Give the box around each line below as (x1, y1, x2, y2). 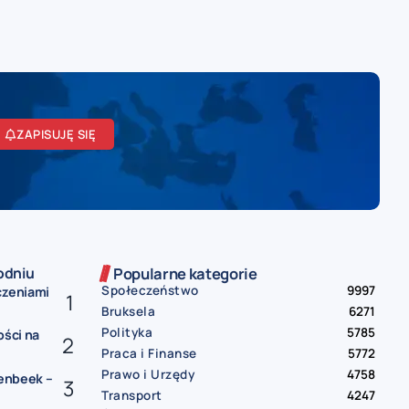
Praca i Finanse (101, 344, 197, 362)
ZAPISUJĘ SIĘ (16, 126, 97, 143)
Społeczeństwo (101, 281, 199, 299)
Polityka (101, 323, 152, 341)
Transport (101, 386, 163, 404)
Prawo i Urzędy (101, 365, 194, 383)
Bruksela (101, 302, 155, 320)
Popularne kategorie (113, 262, 257, 284)
